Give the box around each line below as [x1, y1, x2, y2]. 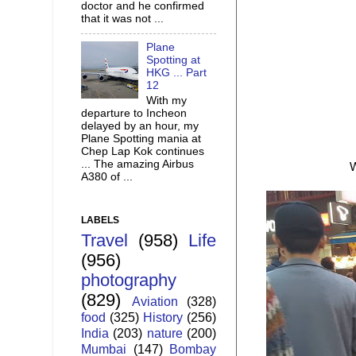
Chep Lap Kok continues [81, 145, 204, 157]
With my [146, 94, 188, 106]
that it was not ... [81, 13, 164, 25]
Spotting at [146, 54, 201, 67]
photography [81, 270, 176, 291]
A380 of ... [81, 170, 133, 183]
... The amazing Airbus [81, 157, 194, 170]
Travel [81, 230, 128, 251]
